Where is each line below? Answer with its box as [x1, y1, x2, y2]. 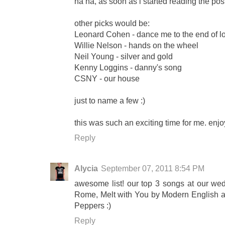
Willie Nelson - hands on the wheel [74, 41, 198, 50]
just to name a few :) [74, 96, 145, 105]
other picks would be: [74, 19, 150, 28]
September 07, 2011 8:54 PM [101, 164, 204, 173]
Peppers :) [74, 201, 111, 210]
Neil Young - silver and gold [74, 52, 173, 61]
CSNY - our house [74, 74, 140, 83]
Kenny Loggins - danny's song [74, 63, 182, 72]
